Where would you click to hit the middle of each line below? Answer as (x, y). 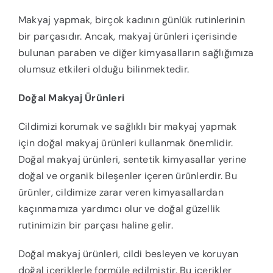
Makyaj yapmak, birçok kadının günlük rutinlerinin (131, 20)
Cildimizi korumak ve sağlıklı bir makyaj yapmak (127, 127)
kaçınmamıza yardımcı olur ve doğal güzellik (119, 209)
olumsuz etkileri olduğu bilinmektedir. (104, 69)
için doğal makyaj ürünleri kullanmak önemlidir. (126, 143)
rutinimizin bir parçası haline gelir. (95, 225)
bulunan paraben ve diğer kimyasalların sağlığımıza (136, 53)
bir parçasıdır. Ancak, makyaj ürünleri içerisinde (127, 37)
